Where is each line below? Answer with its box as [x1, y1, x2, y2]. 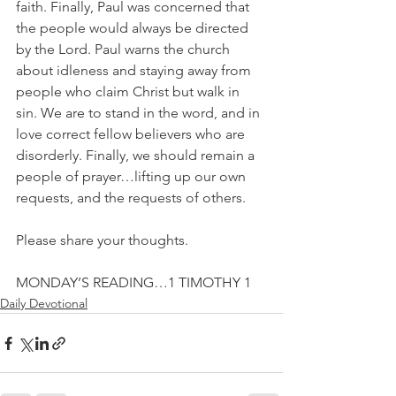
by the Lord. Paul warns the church [16, 41, 233, 57]
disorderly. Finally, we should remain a [16, 147, 258, 164]
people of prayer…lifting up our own [16, 168, 249, 185]
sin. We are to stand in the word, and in [16, 104, 263, 121]
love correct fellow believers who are [16, 126, 248, 142]
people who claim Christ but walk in [16, 83, 243, 100]
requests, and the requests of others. [16, 189, 246, 206]
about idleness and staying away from [16, 62, 255, 79]
